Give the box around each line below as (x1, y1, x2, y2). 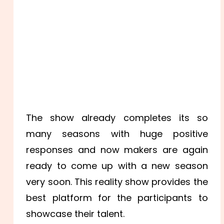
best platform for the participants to (26, 191, 208, 204)
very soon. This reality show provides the (26, 175, 208, 188)
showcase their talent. (26, 207, 125, 220)
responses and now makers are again (26, 143, 208, 156)
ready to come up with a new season (26, 159, 208, 172)
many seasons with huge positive (26, 127, 208, 140)
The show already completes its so (26, 111, 208, 124)
